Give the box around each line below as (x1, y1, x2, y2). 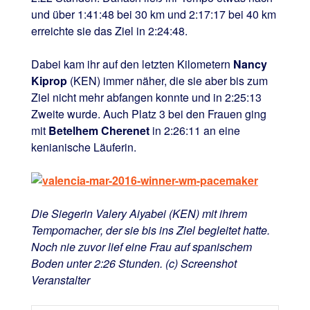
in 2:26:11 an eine (149, 122, 240, 138)
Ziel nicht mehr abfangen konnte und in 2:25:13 (30, 89, 262, 105)
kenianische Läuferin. (30, 138, 136, 155)
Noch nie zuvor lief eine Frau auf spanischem (30, 238, 252, 255)
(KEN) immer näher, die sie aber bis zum (66, 72, 268, 89)
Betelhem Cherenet (45, 122, 149, 138)
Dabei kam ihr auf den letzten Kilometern (30, 55, 233, 72)
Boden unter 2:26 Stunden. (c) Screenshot (30, 255, 237, 271)
